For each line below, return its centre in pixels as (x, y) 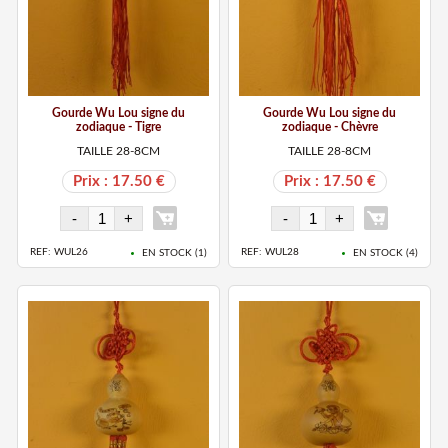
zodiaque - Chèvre (329, 126)
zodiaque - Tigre (119, 126)
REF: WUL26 (59, 252)
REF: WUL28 (270, 252)
